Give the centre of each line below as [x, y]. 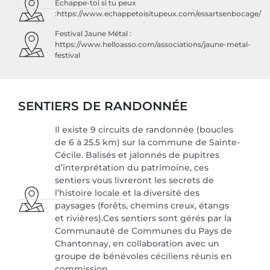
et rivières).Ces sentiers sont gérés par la [143, 218]
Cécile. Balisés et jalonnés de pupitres [137, 155]
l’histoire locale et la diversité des [127, 193]
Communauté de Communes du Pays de [144, 231]
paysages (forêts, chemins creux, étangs [142, 205]
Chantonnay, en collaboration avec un [137, 243]
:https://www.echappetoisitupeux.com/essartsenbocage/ [158, 14]
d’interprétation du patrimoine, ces [132, 167]
